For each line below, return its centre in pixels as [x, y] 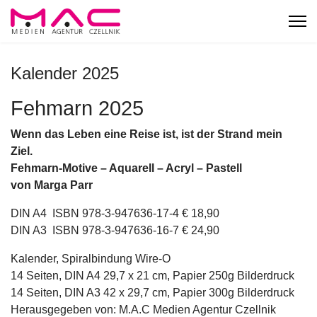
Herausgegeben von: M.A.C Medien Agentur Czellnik [143, 310]
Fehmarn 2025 [77, 108]
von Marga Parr [52, 185]
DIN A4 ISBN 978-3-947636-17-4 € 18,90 [115, 213]
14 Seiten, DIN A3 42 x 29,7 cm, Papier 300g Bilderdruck [152, 293]
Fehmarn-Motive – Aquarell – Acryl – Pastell [126, 168]
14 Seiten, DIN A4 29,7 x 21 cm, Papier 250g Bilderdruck [152, 276]
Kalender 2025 [65, 73]
